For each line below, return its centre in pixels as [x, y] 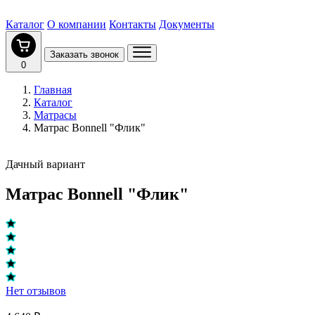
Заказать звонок [84, 54]
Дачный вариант [45, 164]
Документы [187, 24]
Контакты [133, 24]
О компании [77, 24]
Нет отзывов [36, 290]
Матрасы [55, 115]
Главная [53, 90]
